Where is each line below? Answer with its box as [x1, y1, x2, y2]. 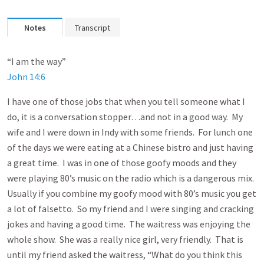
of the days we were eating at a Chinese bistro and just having [7, 141, 253, 153]
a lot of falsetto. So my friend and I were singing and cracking [7, 203, 254, 214]
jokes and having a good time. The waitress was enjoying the [7, 218, 250, 230]
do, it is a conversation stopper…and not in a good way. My [7, 111, 243, 123]
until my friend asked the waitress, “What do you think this [7, 249, 242, 260]
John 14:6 [7, 71, 45, 82]
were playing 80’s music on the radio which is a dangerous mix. [7, 172, 256, 184]
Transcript [75, 22, 110, 33]
